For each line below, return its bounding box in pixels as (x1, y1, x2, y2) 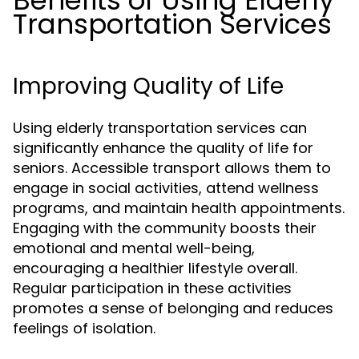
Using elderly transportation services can (13, 118, 307, 138)
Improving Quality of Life (13, 71, 284, 102)
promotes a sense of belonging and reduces (13, 298, 333, 318)
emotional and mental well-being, (13, 238, 255, 258)
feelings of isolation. (13, 318, 155, 338)
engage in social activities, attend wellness (13, 178, 319, 198)
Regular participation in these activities (13, 278, 292, 298)
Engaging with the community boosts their (13, 218, 317, 238)
